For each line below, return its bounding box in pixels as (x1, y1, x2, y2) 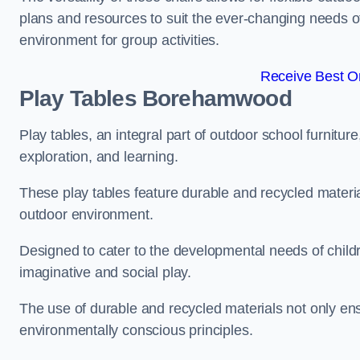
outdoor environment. (19, 207, 153, 223)
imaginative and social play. (19, 264, 191, 280)
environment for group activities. (19, 32, 220, 48)
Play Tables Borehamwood (19, 86, 292, 111)
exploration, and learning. (19, 149, 182, 165)
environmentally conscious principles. (19, 322, 253, 338)
